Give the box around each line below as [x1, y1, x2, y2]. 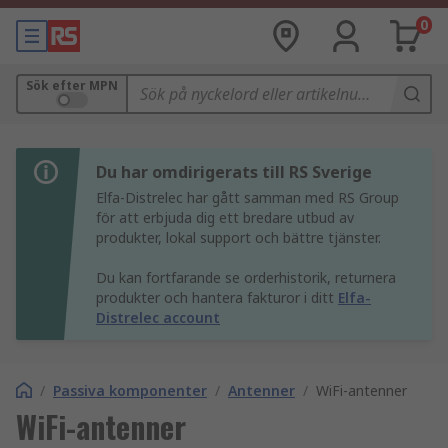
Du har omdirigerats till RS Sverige [96, 161, 372, 183]
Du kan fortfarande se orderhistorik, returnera [96, 268, 396, 287]
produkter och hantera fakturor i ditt [96, 288, 338, 307]
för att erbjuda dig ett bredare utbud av [96, 208, 354, 227]
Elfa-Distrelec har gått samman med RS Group [96, 188, 399, 207]
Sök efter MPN [26, 77, 118, 94]
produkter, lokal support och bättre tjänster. [96, 228, 381, 247]
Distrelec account [96, 308, 220, 327]
